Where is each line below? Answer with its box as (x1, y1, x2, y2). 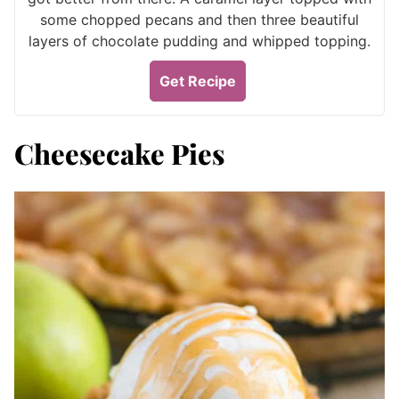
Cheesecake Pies (14, 134, 224, 172)
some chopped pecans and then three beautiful (40, 11, 359, 28)
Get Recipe (159, 72, 236, 90)
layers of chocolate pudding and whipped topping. (28, 32, 370, 50)
